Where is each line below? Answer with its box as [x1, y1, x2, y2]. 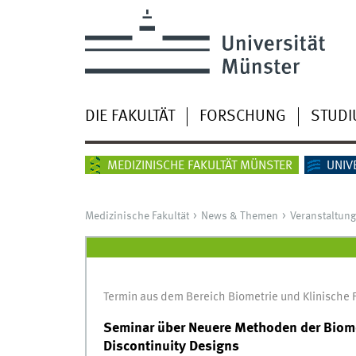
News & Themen [200, 210, 278, 222]
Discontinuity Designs [103, 339, 239, 354]
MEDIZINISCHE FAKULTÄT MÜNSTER [106, 159, 292, 172]
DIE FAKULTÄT [84, 108, 175, 125]
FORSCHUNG [199, 108, 286, 125]
